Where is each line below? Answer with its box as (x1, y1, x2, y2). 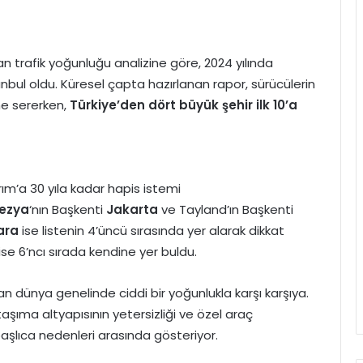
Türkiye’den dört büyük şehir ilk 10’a (66, 96, 297, 113)
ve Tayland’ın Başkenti (161, 201, 293, 218)
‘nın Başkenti (29, 201, 106, 218)
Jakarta (106, 201, 161, 218)
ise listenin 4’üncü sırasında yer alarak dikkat (19, 222, 284, 239)
